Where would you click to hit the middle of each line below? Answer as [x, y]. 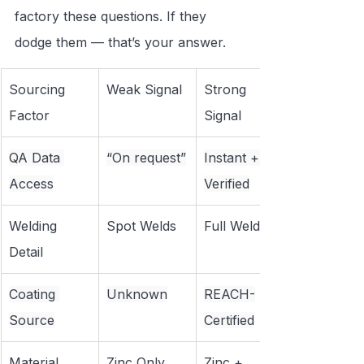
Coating [34, 295]
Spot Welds [141, 226]
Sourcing [39, 90]
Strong [227, 90]
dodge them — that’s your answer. [120, 43]
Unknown [137, 295]
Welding [35, 226]
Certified [229, 321]
